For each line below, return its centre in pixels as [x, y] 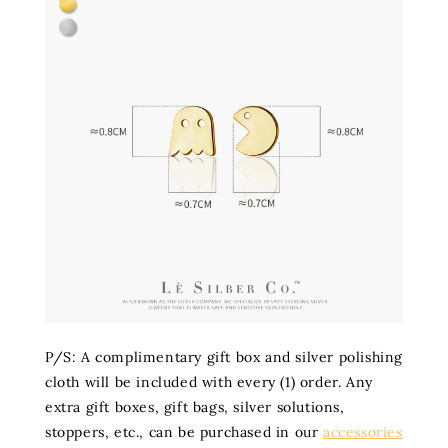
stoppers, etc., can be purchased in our [184, 432]
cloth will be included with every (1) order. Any [209, 382]
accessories [363, 432]
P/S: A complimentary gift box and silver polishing [224, 357]
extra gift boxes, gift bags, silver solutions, [195, 407]
